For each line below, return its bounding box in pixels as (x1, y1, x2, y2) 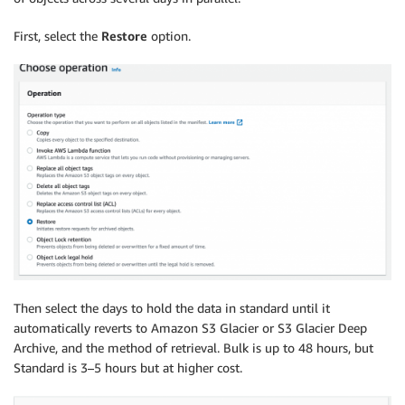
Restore (101, 27, 147, 43)
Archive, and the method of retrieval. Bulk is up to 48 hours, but (14, 339, 373, 355)
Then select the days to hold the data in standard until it (14, 299, 330, 316)
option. (147, 27, 191, 43)
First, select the (14, 27, 101, 43)
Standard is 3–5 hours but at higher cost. (14, 359, 242, 375)
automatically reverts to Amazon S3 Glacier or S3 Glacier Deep (14, 319, 367, 335)
